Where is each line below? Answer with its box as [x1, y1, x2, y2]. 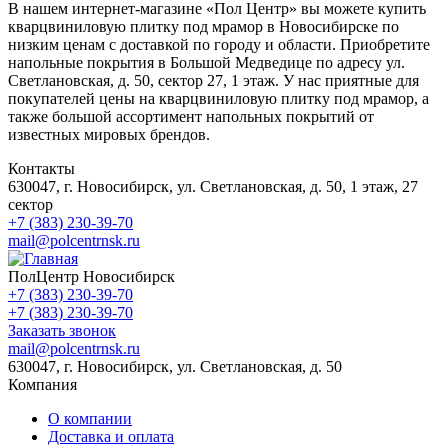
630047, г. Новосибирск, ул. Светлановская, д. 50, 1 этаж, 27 [8, 177, 418, 195]
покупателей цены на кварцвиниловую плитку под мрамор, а [8, 89, 429, 107]
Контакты [8, 159, 75, 177]
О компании [48, 409, 132, 427]
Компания [8, 375, 77, 393]
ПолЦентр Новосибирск [8, 267, 175, 285]
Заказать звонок [8, 321, 116, 339]
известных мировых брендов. [8, 125, 210, 143]
